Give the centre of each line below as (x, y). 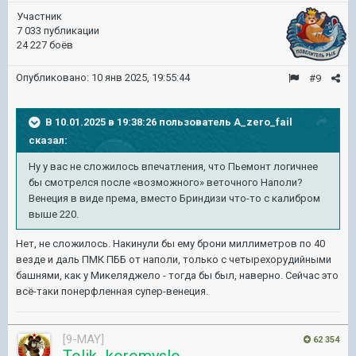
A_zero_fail (263, 122)
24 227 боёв (45, 45)
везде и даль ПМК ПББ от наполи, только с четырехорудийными (174, 259)
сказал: (48, 140)
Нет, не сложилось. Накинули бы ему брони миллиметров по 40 (170, 244)
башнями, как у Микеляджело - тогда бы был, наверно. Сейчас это (177, 275)
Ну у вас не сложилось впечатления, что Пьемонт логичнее (173, 166)
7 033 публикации (58, 31)
